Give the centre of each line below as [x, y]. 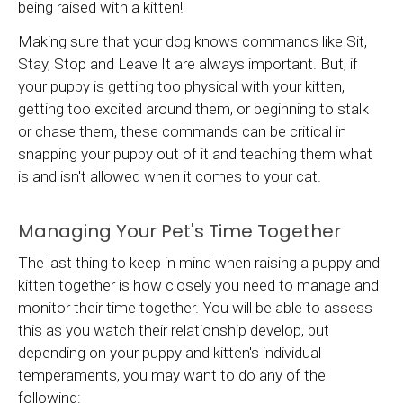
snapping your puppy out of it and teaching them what [195, 154]
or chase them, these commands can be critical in [182, 132]
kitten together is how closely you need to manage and [198, 286]
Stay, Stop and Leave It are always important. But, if [188, 64]
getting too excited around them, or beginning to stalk [193, 109]
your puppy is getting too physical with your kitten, [181, 87]
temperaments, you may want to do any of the [172, 376]
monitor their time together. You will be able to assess [195, 308]
